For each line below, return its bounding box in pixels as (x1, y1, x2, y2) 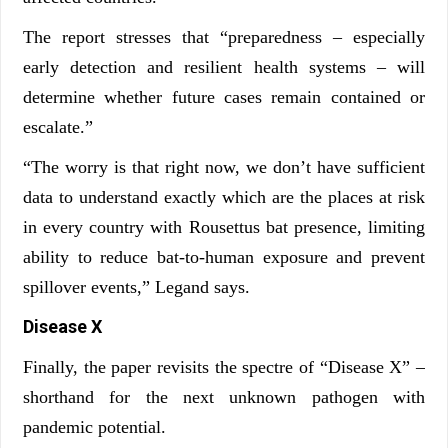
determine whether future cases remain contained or (23, 87, 425, 108)
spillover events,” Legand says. (23, 277, 250, 298)
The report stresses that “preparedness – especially (23, 27, 425, 48)
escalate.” (23, 117, 93, 138)
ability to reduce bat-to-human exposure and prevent (23, 247, 425, 268)
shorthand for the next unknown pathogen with (23, 387, 425, 408)
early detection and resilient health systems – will (23, 57, 425, 78)
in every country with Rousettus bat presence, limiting (23, 217, 425, 238)
